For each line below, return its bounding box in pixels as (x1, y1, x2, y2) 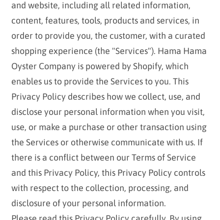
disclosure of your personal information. (11, 198, 166, 209)
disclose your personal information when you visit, (11, 107, 205, 117)
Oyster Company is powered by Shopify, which (11, 61, 189, 72)
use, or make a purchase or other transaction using (11, 122, 207, 133)
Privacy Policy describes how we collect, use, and (11, 91, 200, 102)
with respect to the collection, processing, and (11, 183, 189, 193)
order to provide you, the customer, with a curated (11, 30, 205, 41)
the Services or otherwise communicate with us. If (11, 137, 203, 148)
